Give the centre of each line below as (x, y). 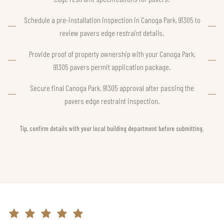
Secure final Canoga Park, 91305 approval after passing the (112, 87)
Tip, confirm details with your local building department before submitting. (112, 128)
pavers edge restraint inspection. (112, 100)
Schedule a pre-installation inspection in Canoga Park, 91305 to (112, 19)
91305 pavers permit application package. (112, 66)
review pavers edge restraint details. (112, 32)
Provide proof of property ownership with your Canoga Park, (112, 53)
